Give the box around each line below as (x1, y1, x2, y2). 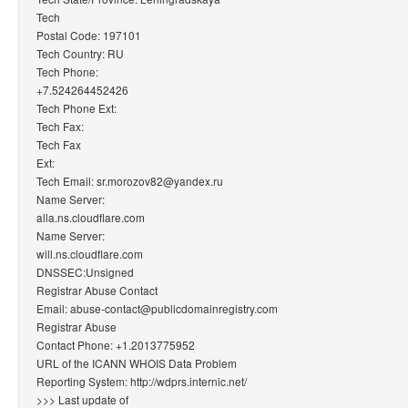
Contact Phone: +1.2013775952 (36, 336, 195, 352)
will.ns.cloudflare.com (36, 245, 143, 261)
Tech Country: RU (36, 45, 124, 61)
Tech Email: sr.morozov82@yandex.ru (36, 172, 223, 189)
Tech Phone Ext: (36, 99, 117, 116)
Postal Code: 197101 (36, 26, 141, 43)
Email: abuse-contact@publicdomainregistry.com (36, 300, 278, 316)
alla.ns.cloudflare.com (36, 209, 145, 225)
